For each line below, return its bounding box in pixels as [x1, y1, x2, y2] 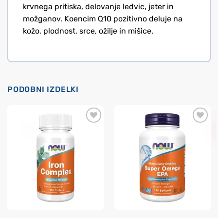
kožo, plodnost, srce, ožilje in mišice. [23, 26, 153, 36]
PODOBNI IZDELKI [7, 85, 79, 94]
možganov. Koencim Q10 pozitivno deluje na [23, 14, 182, 23]
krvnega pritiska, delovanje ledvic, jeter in [23, 1, 174, 11]
